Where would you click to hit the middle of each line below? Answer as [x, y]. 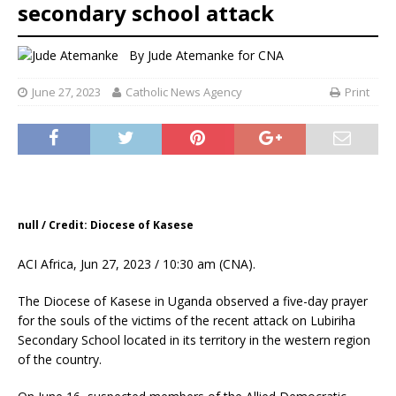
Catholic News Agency [184, 91]
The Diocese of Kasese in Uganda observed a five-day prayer [193, 301]
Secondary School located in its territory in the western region [194, 339]
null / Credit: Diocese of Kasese [106, 225]
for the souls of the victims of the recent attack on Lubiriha [187, 320]
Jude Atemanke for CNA [216, 56]
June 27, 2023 [66, 91]
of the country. [60, 359]
